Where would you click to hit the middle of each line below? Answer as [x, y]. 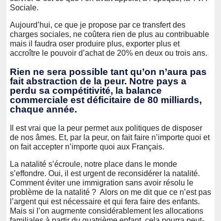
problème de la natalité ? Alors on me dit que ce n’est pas [110, 192]
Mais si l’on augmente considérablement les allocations [107, 211]
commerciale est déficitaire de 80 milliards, [106, 100]
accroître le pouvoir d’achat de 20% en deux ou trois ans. [109, 53]
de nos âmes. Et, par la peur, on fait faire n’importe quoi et [110, 137]
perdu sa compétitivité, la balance [86, 90]
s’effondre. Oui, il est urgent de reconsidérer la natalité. [105, 173]
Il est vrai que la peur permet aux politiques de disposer [106, 128]
